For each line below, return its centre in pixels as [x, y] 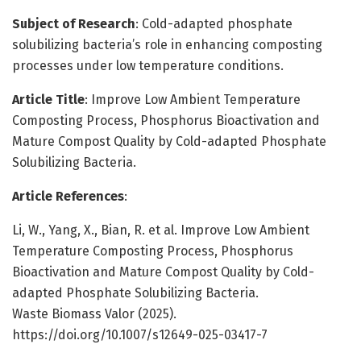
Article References [68, 196]
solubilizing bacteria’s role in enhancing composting [167, 44]
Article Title [48, 99]
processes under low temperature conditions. [148, 65]
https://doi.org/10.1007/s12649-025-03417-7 [140, 334]
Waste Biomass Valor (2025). [94, 313]
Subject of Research [74, 23]
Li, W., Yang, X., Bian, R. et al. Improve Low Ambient [161, 230]
